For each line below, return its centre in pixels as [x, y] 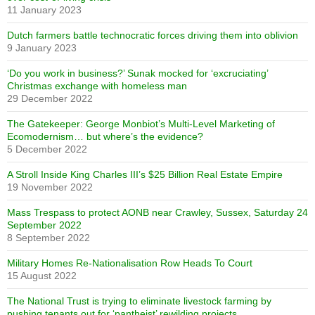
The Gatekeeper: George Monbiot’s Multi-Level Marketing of [141, 123]
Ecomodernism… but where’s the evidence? [105, 136]
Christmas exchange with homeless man [97, 85]
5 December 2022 [47, 149]
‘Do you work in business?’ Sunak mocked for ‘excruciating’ [137, 73]
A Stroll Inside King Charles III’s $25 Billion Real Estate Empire [145, 174]
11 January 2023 [44, 9]
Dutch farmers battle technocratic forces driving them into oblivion [153, 35]
